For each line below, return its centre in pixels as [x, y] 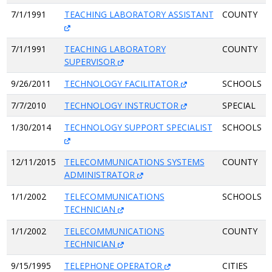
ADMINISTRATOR [100, 175]
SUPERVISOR [91, 62]
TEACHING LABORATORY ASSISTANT [139, 14]
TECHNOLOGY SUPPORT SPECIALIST [138, 127]
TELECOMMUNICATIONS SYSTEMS [134, 162]
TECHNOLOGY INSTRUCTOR [122, 105]
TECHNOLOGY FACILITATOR [122, 83]
